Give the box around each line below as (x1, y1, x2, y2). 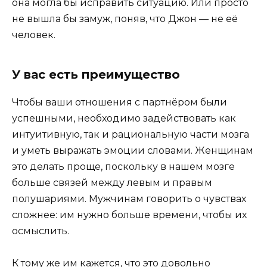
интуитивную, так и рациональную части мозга (12, 128, 249, 140)
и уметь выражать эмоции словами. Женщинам (12, 144, 253, 156)
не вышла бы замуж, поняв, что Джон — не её (12, 13, 238, 24)
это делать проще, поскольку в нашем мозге (12, 160, 235, 172)
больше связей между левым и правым (12, 176, 212, 188)
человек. (12, 29, 55, 41)
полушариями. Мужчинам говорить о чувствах (12, 193, 246, 204)
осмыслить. (12, 225, 69, 237)
